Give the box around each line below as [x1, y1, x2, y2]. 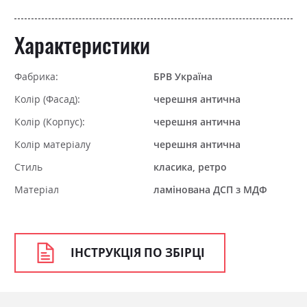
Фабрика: [14, 69, 58, 83]
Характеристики [14, 28, 150, 60]
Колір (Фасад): [14, 92, 80, 106]
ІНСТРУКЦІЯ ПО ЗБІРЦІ [70, 245, 205, 261]
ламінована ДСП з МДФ [153, 182, 267, 196]
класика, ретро [153, 160, 227, 173]
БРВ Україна [153, 69, 212, 83]
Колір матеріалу [14, 137, 90, 151]
